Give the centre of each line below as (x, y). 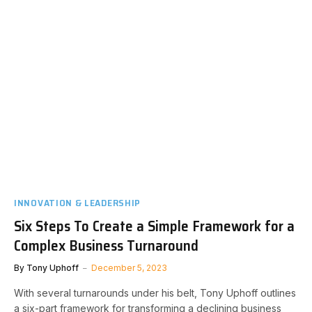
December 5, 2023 (129, 267)
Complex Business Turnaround (106, 245)
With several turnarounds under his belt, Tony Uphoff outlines (155, 292)
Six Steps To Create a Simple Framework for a (154, 226)
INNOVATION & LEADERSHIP (78, 202)
